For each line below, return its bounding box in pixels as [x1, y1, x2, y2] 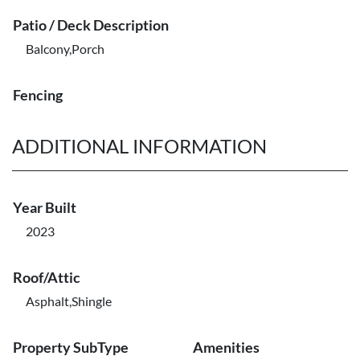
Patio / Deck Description [13, 16, 169, 34]
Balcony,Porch [26, 41, 104, 56]
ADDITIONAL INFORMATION [12, 134, 267, 157]
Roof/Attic [13, 268, 80, 286]
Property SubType [13, 338, 129, 356]
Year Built [13, 198, 76, 216]
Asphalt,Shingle [26, 293, 112, 309]
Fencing [13, 86, 63, 104]
